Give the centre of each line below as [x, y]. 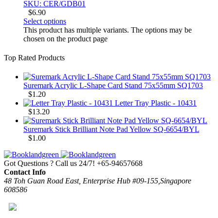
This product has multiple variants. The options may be [108, 30]
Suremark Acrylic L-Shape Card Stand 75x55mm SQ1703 [113, 86]
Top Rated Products [34, 57]
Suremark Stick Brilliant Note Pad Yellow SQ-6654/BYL [111, 129]
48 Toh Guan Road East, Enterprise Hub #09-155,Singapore [98, 181]
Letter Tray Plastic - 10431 [156, 103]
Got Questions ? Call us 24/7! [49, 163]
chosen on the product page [65, 38]
